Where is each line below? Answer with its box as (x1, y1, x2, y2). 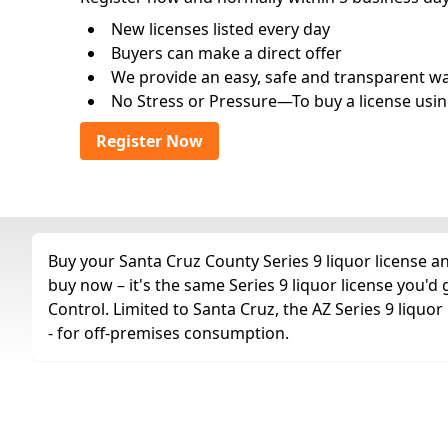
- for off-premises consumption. (48, 322, 289, 344)
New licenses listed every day (111, 18, 330, 40)
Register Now (96, 130, 203, 152)
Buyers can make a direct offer (111, 42, 342, 64)
